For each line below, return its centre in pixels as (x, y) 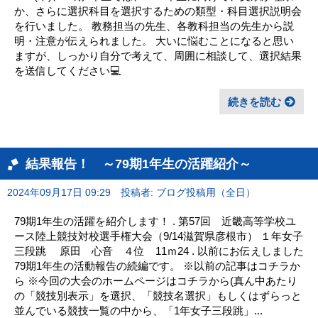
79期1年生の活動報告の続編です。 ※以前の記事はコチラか (157, 265)
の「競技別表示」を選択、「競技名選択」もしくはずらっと (158, 295)
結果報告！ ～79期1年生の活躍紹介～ (138, 163)
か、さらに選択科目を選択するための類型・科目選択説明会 (158, 11)
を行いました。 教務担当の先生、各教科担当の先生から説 (154, 26)
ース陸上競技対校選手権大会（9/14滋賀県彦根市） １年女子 (159, 236)
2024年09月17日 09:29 (59, 192)
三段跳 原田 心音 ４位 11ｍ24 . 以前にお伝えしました (159, 251)
